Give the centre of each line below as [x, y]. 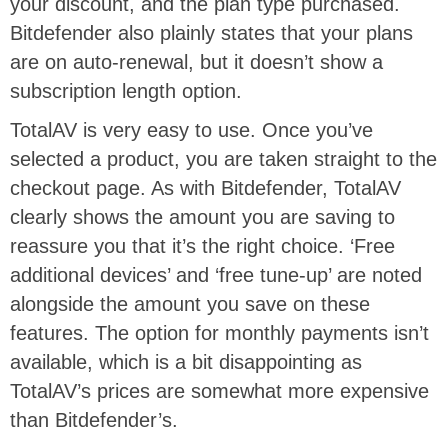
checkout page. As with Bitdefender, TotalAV [205, 187]
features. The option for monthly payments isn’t [219, 332]
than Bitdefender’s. [97, 419]
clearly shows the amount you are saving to [202, 216]
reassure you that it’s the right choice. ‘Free [202, 245]
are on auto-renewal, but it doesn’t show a [196, 61]
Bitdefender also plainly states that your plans [211, 32]
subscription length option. [126, 90]
